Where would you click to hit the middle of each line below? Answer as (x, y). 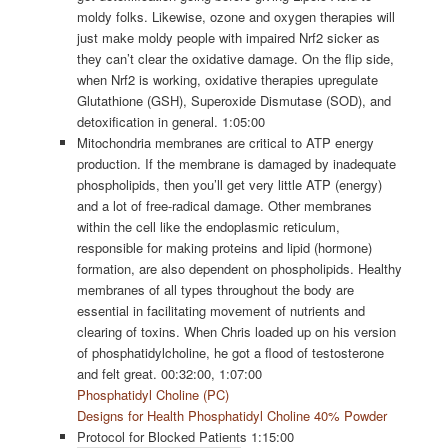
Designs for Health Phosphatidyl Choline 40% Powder (232, 416)
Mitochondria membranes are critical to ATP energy (226, 143)
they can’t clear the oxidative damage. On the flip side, (236, 59)
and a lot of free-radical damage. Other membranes (225, 206)
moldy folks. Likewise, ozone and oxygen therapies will (236, 17)
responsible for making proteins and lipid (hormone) (225, 248)
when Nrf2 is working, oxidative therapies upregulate (228, 80)
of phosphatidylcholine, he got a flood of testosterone (231, 353)
